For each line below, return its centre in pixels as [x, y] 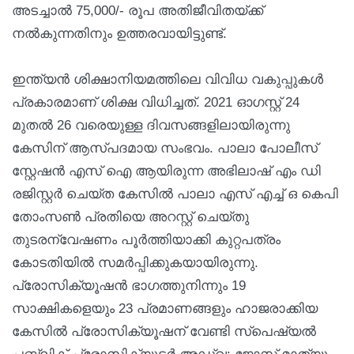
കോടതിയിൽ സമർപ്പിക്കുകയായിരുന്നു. [135, 262]
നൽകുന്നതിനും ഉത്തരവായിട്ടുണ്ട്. [119, 33]
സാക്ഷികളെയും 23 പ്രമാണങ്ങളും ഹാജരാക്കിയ [165, 308]
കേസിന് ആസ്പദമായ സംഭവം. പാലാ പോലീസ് [165, 148]
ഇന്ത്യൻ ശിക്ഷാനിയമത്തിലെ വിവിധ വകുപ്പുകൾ [168, 79]
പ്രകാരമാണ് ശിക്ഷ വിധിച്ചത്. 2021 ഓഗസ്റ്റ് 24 [156, 102]
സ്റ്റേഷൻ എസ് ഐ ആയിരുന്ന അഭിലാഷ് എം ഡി [166, 171]
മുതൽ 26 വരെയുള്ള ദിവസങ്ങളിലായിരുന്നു [151, 125]
